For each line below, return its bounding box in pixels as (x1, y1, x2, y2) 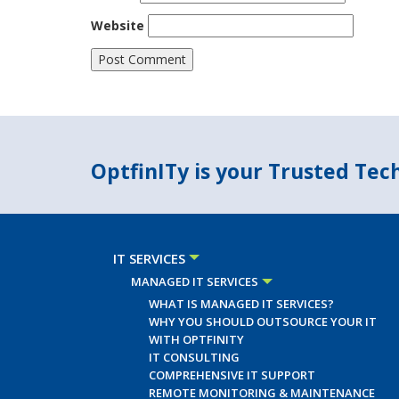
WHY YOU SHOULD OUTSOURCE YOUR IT (149, 313, 377, 330)
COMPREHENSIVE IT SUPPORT (149, 367, 315, 383)
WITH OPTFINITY (149, 331, 244, 347)
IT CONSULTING (149, 349, 240, 365)
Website (91, 17, 144, 34)
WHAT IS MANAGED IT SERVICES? (149, 296, 334, 312)
